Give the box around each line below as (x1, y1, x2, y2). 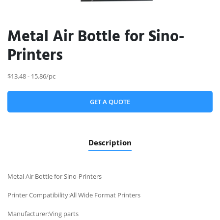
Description (88, 137, 132, 147)
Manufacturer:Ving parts (7, 209, 79, 218)
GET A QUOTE (90, 97, 130, 106)
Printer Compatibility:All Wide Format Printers (7, 191, 140, 199)
